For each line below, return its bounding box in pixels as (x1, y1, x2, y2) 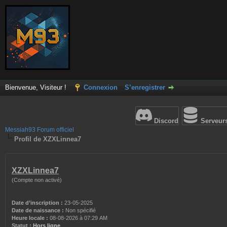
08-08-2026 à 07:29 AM (48, 215, 107, 221)
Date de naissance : (12, 207, 64, 213)
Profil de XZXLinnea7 (14, 135, 81, 143)
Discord (152, 117, 178, 125)
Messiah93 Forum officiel (5, 126, 74, 133)
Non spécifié (64, 207, 97, 213)
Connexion (84, 84, 118, 91)
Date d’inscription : (12, 200, 63, 206)
